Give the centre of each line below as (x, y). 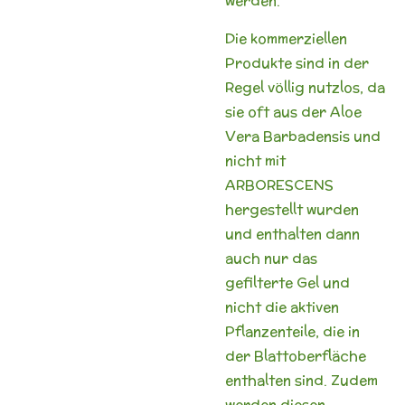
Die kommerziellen (286, 38)
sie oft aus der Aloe (293, 111)
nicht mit (255, 160)
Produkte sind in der (297, 62)
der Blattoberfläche (296, 355)
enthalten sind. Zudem (301, 380)
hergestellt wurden (292, 209)
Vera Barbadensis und (303, 136)
